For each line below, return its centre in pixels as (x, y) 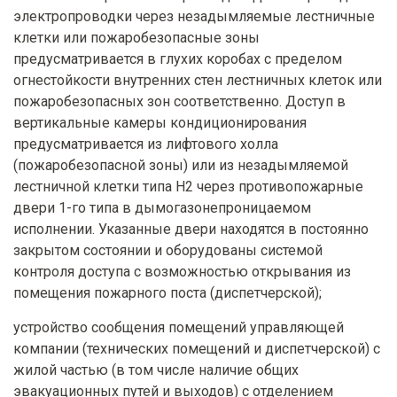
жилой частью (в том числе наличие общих (156, 370)
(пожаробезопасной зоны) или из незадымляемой (181, 166)
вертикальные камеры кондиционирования (160, 123)
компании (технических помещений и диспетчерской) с (197, 349)
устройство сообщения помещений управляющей (179, 328)
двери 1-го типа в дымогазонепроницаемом (162, 208)
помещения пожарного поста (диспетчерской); (167, 293)
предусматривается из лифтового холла (146, 144)
